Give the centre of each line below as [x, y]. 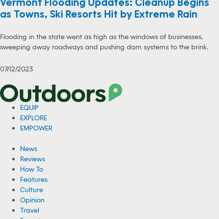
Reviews [33, 159]
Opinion [33, 200]
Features [34, 179]
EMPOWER [36, 128]
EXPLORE [34, 118]
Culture [32, 189]
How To [32, 169]
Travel [30, 210]
